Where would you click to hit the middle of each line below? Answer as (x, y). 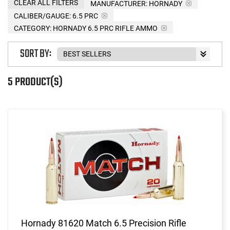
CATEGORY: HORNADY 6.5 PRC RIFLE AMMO (86, 28)
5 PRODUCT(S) (35, 82)
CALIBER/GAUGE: (42, 16)
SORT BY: (36, 54)
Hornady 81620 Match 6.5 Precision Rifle (104, 223)
